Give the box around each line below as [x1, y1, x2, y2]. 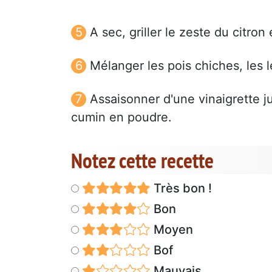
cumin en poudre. [71, 109, 172, 124]
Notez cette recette [71, 146, 214, 174]
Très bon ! [150, 180, 212, 195]
